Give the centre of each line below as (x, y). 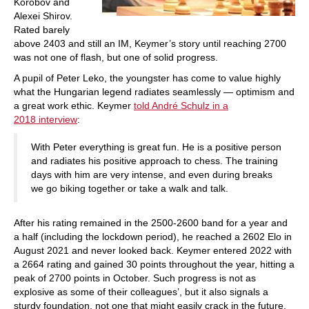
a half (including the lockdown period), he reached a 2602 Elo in (153, 237)
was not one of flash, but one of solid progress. (116, 57)
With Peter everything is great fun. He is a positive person (156, 147)
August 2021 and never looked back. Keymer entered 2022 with (153, 250)
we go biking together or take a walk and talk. (130, 188)
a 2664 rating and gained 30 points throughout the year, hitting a (154, 264)
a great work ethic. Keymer (74, 106)
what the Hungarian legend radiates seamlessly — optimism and (154, 92)
